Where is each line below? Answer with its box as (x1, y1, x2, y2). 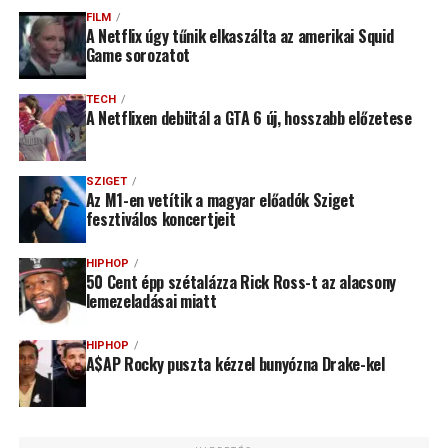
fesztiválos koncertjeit (85, 207, 236, 232)
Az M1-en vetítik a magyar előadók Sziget (85, 188, 355, 213)
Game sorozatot (85, 43, 191, 68)
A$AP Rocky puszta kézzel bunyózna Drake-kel (85, 352, 385, 377)
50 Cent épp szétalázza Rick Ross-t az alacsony (85, 270, 396, 295)
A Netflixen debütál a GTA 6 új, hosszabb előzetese (85, 106, 412, 131)
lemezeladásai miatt (85, 289, 217, 314)
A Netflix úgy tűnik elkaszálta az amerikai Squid (85, 24, 394, 49)
